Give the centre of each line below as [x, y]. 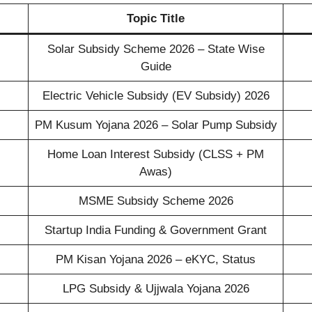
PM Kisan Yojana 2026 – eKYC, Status [156, 259]
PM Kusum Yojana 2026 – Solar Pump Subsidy [156, 125]
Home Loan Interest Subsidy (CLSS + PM [156, 154]
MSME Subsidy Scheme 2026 [156, 201]
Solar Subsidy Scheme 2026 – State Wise [156, 49]
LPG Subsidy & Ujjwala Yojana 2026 [156, 288]
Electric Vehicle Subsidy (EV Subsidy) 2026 [156, 95]
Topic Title [156, 18]
